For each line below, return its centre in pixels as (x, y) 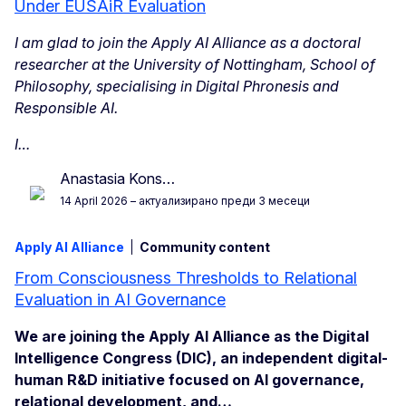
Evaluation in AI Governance (120, 300)
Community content (205, 247)
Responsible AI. (66, 108)
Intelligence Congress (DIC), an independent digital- (201, 358)
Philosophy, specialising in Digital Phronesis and (177, 87)
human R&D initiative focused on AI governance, (189, 380)
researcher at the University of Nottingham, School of (195, 65)
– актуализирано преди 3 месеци (219, 201)
